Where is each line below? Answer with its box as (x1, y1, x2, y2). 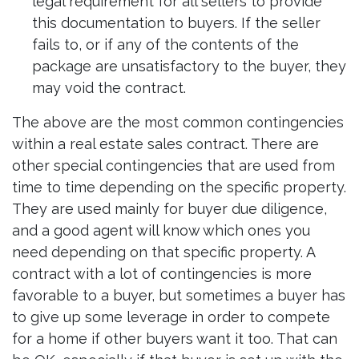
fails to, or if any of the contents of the (32, 36, 299, 54)
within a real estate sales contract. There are (12, 135, 319, 153)
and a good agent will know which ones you (12, 222, 310, 240)
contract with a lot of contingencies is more (12, 265, 312, 283)
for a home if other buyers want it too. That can (12, 330, 337, 348)
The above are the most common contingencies (12, 114, 344, 131)
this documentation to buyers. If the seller (32, 14, 321, 32)
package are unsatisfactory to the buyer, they (32, 58, 346, 75)
